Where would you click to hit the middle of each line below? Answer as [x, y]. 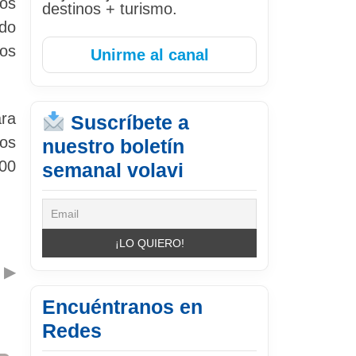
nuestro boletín [113, 146]
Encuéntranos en [122, 306]
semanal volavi [113, 170]
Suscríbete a [127, 122]
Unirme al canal [149, 54]
